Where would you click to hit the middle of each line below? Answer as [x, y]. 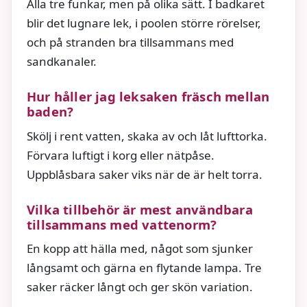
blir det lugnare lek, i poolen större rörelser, [144, 23]
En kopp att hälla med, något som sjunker [140, 248]
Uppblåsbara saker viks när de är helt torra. [145, 174]
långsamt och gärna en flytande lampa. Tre [144, 267]
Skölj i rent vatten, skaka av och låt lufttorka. [147, 136]
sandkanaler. [62, 62]
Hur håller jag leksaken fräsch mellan [148, 97]
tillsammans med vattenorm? [122, 224]
